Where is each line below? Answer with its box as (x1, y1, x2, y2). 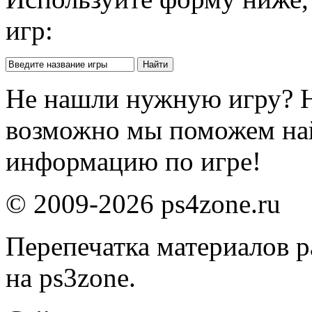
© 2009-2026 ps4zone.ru (6, 188, 281, 219)
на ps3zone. (6, 262, 136, 292)
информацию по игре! (6, 146, 261, 176)
